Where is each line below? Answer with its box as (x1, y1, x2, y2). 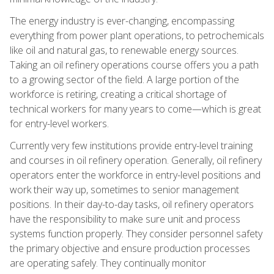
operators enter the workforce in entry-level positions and (10, 168, 261, 182)
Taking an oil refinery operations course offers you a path (10, 57, 259, 72)
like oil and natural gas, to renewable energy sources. (10, 43, 239, 57)
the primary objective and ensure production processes (10, 241, 250, 255)
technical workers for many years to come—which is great (10, 102, 261, 116)
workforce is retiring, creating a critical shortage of (10, 87, 226, 101)
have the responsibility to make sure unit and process (10, 212, 240, 226)
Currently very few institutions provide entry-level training (10, 138, 253, 152)
